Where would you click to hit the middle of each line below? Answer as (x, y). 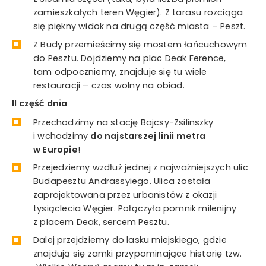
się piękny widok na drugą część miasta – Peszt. (140, 26)
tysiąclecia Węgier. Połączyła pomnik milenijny (135, 208)
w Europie (56, 149)
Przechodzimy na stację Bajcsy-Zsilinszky (123, 122)
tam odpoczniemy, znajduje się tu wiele (120, 72)
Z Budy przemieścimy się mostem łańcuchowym (140, 44)
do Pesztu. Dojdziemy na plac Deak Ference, (130, 58)
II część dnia (40, 103)
